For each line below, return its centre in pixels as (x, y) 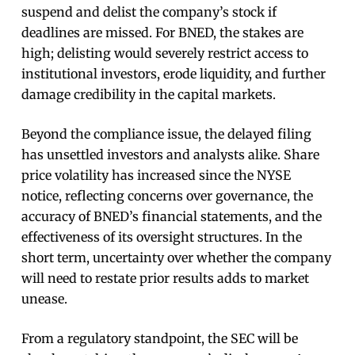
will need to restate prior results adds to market (166, 279)
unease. (45, 299)
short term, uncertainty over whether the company (177, 258)
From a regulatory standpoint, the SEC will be (160, 339)
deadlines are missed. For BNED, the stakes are (163, 33)
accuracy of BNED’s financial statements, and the (172, 217)
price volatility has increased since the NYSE (157, 176)
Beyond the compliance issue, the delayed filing (167, 134)
